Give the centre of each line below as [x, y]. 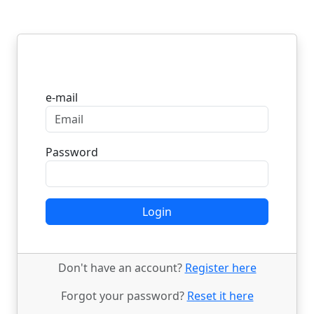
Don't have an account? [121, 268]
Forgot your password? [124, 296]
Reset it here [220, 296]
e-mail [62, 97]
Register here [220, 268]
